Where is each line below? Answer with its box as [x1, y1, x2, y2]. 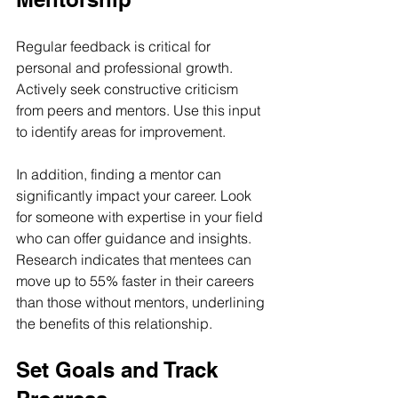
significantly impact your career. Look [16, 187, 255, 204]
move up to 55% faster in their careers [16, 272, 258, 290]
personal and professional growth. [16, 59, 236, 76]
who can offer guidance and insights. [16, 229, 255, 247]
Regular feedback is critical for [16, 37, 214, 55]
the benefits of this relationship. [16, 314, 212, 332]
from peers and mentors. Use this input [16, 101, 264, 119]
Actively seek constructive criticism [16, 80, 242, 98]
